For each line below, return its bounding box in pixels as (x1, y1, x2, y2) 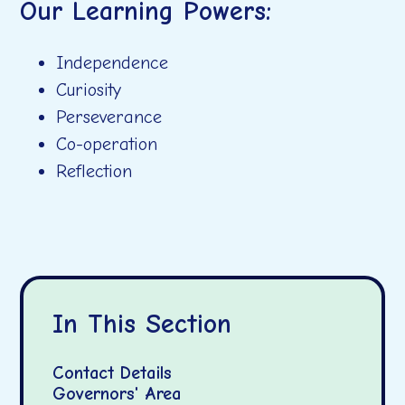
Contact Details (52, 362, 173, 383)
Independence (56, 52, 169, 73)
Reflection (56, 160, 133, 182)
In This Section (52, 307, 232, 340)
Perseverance (56, 106, 163, 127)
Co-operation (56, 133, 158, 155)
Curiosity (56, 79, 122, 100)
